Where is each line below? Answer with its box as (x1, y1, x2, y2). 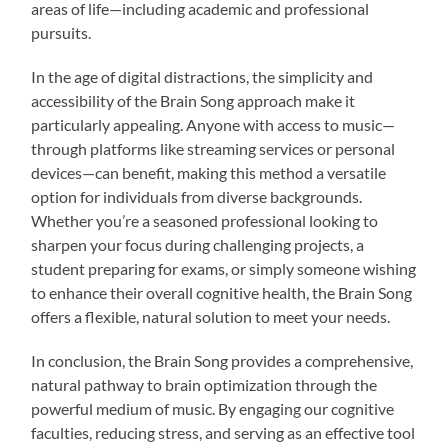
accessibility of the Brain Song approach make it (31, 90, 356, 110)
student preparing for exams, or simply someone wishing (31, 258, 417, 278)
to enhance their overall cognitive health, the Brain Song (31, 282, 413, 302)
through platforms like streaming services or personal (31, 138, 396, 158)
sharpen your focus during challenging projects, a (31, 234, 365, 254)
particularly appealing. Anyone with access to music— (31, 114, 396, 134)
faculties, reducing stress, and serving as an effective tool (31, 422, 416, 442)
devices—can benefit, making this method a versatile (31, 162, 387, 182)
